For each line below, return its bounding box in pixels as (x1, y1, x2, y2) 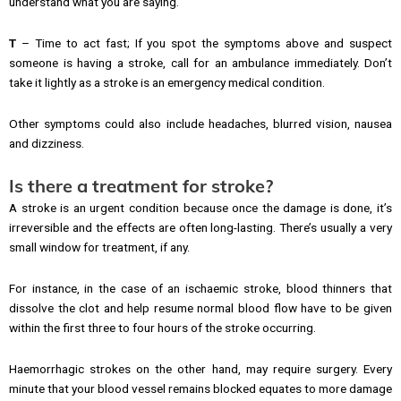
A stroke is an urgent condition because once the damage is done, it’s (9, 200, 392, 216)
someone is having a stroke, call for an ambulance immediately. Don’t (9, 55, 392, 71)
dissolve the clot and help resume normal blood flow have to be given (9, 301, 392, 316)
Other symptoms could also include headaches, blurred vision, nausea (9, 116, 392, 132)
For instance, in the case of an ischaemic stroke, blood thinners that (9, 281, 392, 296)
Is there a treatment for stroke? (9, 175, 273, 198)
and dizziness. (9, 136, 84, 151)
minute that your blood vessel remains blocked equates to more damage (9, 381, 392, 397)
